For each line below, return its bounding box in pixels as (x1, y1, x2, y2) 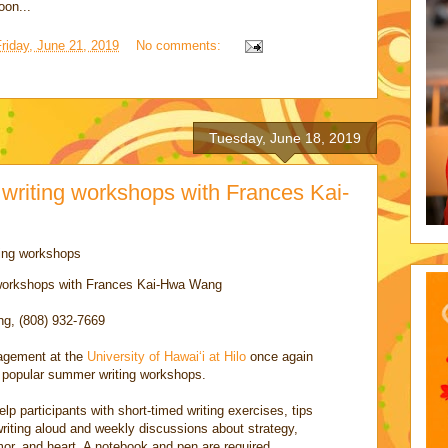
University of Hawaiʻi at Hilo (87, 349, 246, 365)
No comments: (136, 37, 225, 53)
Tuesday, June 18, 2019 (209, 130, 361, 147)
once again (246, 349, 313, 365)
